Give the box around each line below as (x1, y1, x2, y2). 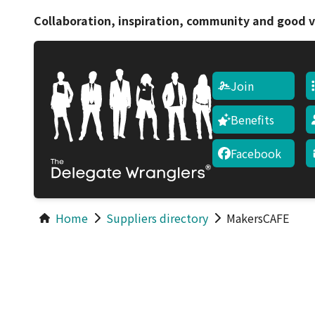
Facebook (231, 145, 281, 162)
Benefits (231, 111, 274, 128)
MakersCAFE (226, 210, 289, 226)
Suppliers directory (106, 210, 208, 226)
